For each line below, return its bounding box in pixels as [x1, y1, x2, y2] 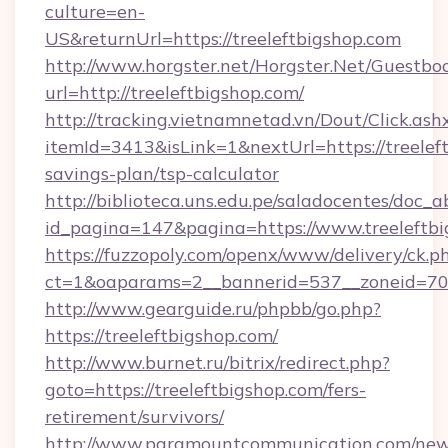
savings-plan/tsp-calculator [45, 162, 279, 185]
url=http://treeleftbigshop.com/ [45, 81, 304, 104]
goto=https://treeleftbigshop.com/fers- [45, 378, 366, 401]
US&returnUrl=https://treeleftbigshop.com [45, 27, 401, 50]
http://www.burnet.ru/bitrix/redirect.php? [45, 351, 390, 374]
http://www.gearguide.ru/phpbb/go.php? [45, 297, 381, 320]
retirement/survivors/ [45, 405, 224, 428]
